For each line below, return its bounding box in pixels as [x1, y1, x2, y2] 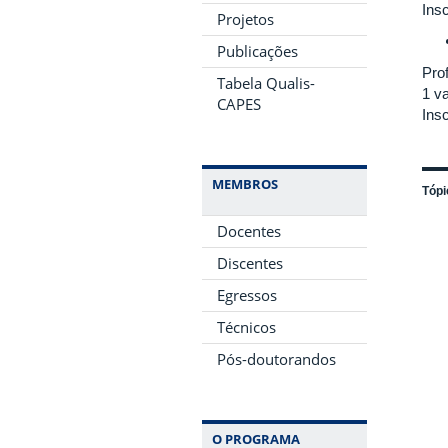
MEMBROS [212, 174, 278, 193]
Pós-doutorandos [217, 348, 336, 369]
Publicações [217, 40, 298, 61]
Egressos [217, 284, 277, 305]
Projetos [217, 8, 274, 29]
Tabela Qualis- [217, 72, 315, 93]
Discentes [217, 252, 283, 273]
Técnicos [217, 316, 276, 337]
